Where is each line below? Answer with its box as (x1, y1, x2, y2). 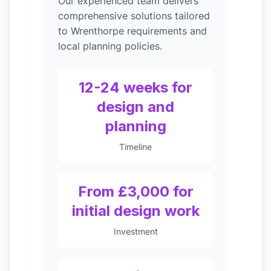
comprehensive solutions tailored (58, 10, 210, 22)
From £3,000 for (77, 183, 194, 200)
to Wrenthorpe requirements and (58, 25, 207, 37)
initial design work (71, 202, 200, 220)
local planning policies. (58, 40, 162, 52)
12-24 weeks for (79, 79, 192, 96)
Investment (113, 226, 158, 237)
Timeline (119, 142, 152, 152)
